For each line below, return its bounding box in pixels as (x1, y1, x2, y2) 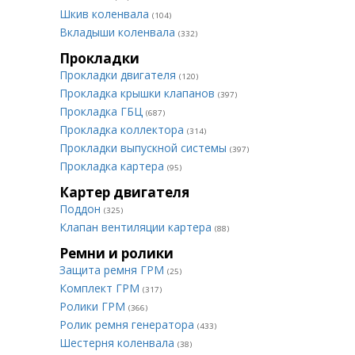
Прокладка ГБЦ (59, 104, 146, 119)
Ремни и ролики (59, 244, 174, 262)
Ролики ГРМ (59, 299, 128, 314)
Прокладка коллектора (59, 122, 187, 137)
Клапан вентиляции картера (59, 219, 215, 235)
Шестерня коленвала (59, 335, 177, 350)
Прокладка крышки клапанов (59, 86, 218, 101)
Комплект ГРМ (59, 281, 143, 296)
